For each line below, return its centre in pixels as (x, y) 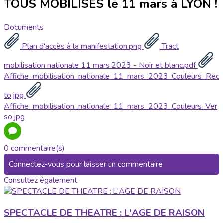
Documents (24, 27)
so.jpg (14, 117)
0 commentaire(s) (34, 148)
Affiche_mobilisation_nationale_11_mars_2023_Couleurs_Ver (111, 106)
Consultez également (41, 180)
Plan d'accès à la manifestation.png (82, 46)
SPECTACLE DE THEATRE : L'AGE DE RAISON (104, 212)
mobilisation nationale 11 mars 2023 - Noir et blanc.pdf (101, 65)
